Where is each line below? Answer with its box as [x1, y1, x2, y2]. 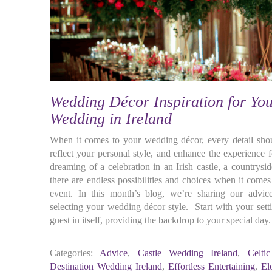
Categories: [50, 248, 93, 258]
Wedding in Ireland [50, 110, 172, 127]
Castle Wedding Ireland [137, 248, 238, 258]
